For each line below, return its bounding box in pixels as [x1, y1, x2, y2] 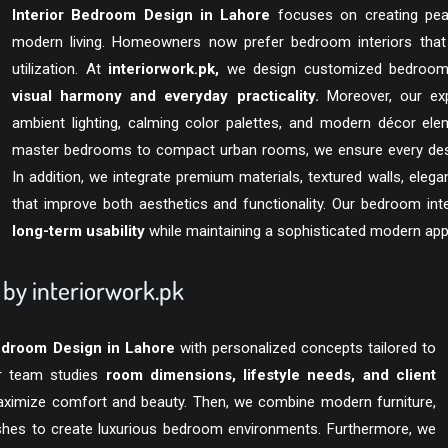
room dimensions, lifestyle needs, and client [105, 366, 437, 384]
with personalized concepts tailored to [174, 339, 437, 357]
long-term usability [12, 222, 145, 240]
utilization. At [12, 60, 108, 78]
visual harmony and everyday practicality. [12, 87, 319, 105]
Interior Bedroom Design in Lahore [12, 6, 271, 24]
